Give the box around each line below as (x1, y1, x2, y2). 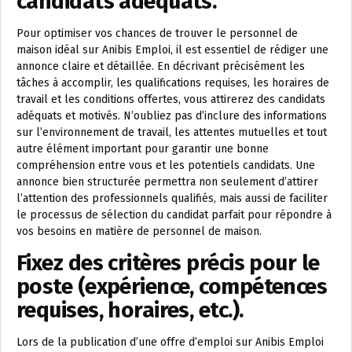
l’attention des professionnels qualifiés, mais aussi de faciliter (16, 192, 328, 205)
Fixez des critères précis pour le (16, 250, 320, 276)
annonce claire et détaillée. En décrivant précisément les (16, 60, 305, 73)
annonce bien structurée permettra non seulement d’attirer (16, 175, 318, 189)
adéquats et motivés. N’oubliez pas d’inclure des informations (16, 109, 327, 123)
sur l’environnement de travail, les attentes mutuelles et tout (16, 126, 327, 139)
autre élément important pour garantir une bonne (16, 142, 269, 156)
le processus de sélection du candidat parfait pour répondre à (16, 208, 332, 222)
